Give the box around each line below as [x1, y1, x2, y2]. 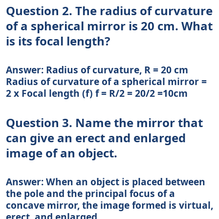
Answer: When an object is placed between [6, 175, 205, 189]
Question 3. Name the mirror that [6, 114, 203, 131]
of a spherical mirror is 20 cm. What [6, 18, 213, 34]
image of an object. [6, 145, 117, 161]
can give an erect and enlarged [6, 130, 186, 146]
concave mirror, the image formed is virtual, [6, 198, 213, 212]
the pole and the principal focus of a [6, 187, 175, 200]
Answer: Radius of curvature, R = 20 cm [6, 63, 188, 77]
